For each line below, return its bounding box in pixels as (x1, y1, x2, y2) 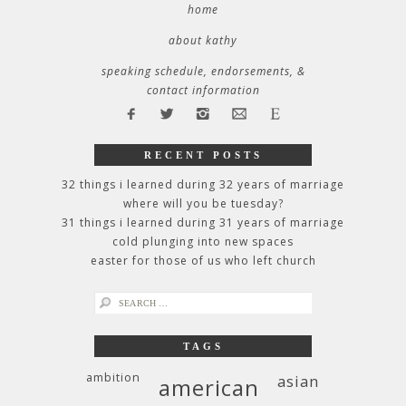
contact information (146, 82, 260, 98)
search (93, 293, 133, 308)
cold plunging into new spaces (112, 234, 294, 249)
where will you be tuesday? (122, 196, 284, 211)
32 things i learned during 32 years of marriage (62, 177, 344, 192)
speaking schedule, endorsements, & (101, 63, 305, 79)
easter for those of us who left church (90, 253, 316, 268)
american (158, 372, 259, 402)
